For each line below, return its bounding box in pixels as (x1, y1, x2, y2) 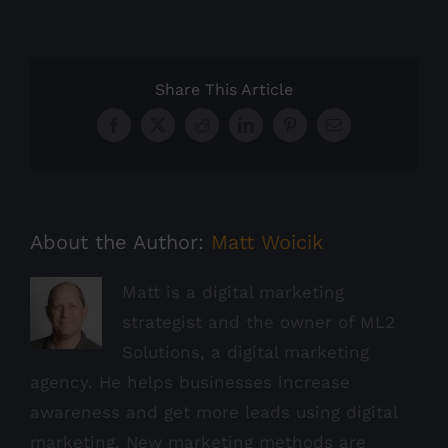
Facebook (112, 123, 175, 140)
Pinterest (288, 123, 343, 140)
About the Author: (30, 230, 211, 255)
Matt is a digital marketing (122, 282, 344, 303)
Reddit (200, 123, 243, 140)
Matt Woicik (211, 230, 323, 255)
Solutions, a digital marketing (122, 342, 369, 363)
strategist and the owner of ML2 (122, 312, 395, 333)
